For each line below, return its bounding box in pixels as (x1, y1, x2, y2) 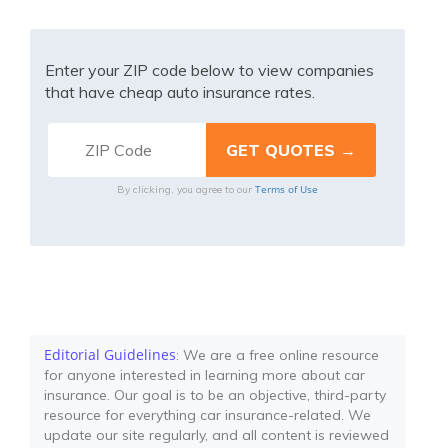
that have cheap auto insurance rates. (45, 82, 315, 102)
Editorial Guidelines (44, 345, 176, 364)
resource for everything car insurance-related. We (44, 406, 371, 424)
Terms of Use (255, 182, 319, 196)
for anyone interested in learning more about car (44, 366, 365, 384)
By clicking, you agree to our (117, 183, 256, 196)
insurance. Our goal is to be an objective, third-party (44, 386, 386, 404)
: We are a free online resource (176, 346, 379, 364)
